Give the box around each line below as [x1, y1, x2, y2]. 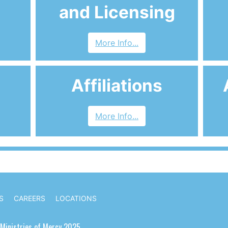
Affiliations [71, 75, 163, 96]
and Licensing [59, 2, 175, 22]
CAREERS [14, 193, 45, 203]
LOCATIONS [55, 193, 97, 203]
